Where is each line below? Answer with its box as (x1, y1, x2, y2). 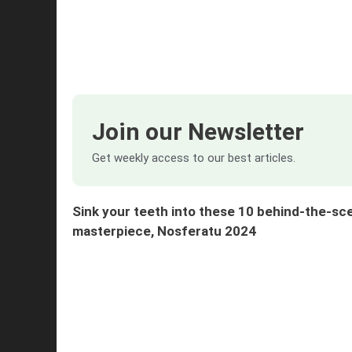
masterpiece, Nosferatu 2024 (72, 223, 256, 240)
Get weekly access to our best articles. (92, 151, 295, 166)
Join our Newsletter (92, 118, 304, 146)
